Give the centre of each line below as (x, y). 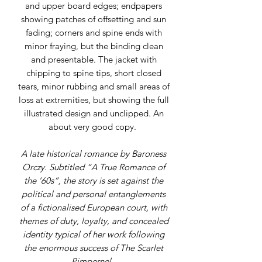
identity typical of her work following (94, 234)
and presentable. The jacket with (94, 59)
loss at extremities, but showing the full (94, 100)
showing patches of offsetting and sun (94, 19)
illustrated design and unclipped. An (94, 113)
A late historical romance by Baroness (94, 154)
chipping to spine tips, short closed (94, 73)
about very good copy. (94, 127)
